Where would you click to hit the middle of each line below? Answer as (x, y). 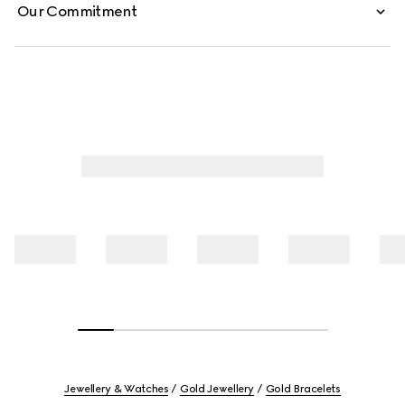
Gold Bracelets (303, 389)
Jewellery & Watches (117, 389)
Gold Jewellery (217, 389)
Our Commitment (77, 11)
